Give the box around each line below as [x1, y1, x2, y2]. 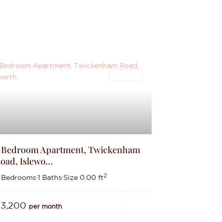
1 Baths [37, 173, 62, 181]
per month [28, 203, 62, 210]
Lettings [114, 72, 137, 78]
